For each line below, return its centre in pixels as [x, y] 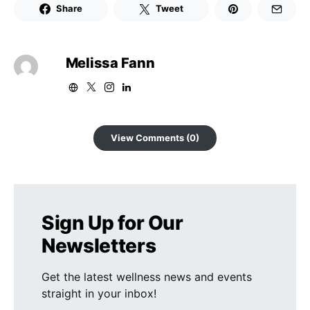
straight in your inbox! [99, 293]
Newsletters [99, 245]
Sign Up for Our [112, 222]
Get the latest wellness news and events [147, 276]
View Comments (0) [155, 137]
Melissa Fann [110, 63]
